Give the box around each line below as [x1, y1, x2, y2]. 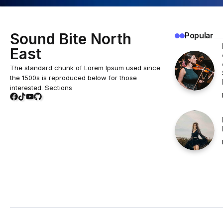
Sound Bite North [10, 30, 131, 48]
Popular [185, 31, 214, 41]
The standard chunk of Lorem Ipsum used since [10, 64, 160, 72]
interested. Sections [10, 84, 72, 92]
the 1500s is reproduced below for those [10, 74, 137, 82]
